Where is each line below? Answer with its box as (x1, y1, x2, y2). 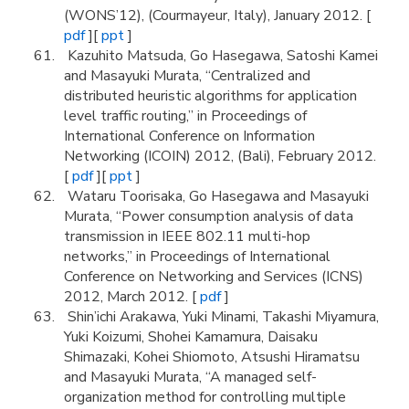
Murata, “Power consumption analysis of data (64, 206, 353, 226)
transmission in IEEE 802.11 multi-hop (64, 226, 310, 246)
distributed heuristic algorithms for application (64, 86, 357, 106)
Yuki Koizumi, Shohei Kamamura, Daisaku (64, 327, 318, 347)
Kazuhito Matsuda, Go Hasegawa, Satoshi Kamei (64, 46, 378, 66)
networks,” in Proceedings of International (64, 246, 330, 267)
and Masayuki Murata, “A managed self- (64, 367, 317, 387)
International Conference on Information (64, 126, 315, 146)
